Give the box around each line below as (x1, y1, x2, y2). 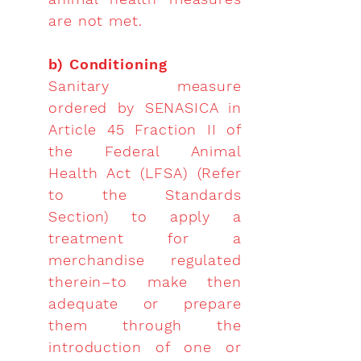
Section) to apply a (48, 208, 242, 225)
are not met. (48, 12, 143, 29)
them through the (48, 317, 242, 334)
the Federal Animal (48, 143, 242, 160)
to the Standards (48, 186, 242, 203)
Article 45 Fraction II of (48, 121, 242, 138)
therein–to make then (48, 273, 242, 290)
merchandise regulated (48, 251, 242, 268)
